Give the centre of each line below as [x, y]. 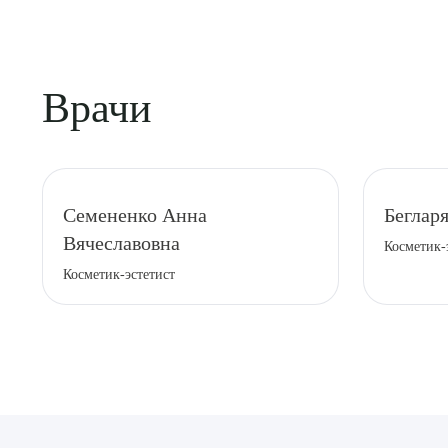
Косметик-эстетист [119, 274]
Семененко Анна [135, 215]
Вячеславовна [121, 243]
